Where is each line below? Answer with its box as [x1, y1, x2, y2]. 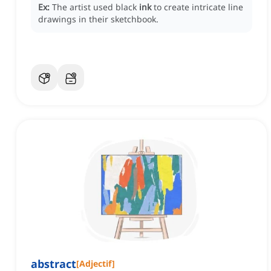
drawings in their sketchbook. [38, 13, 158, 25]
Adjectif [79, 258, 112, 270]
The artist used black [52, 1, 139, 13]
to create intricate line [154, 1, 243, 13]
